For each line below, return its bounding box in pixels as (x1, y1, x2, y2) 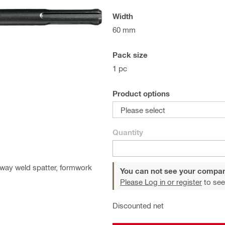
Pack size (113, 50, 148, 59)
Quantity (113, 128, 143, 137)
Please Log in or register (120, 177, 202, 186)
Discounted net (113, 201, 164, 210)
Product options (113, 89, 170, 98)
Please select (121, 105, 165, 115)
